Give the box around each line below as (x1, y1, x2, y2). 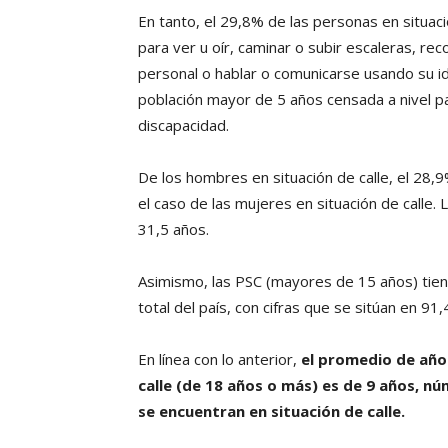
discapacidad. (138, 115, 229, 136)
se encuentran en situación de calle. (138, 401, 405, 422)
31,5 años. (138, 219, 209, 240)
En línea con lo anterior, (138, 349, 301, 370)
